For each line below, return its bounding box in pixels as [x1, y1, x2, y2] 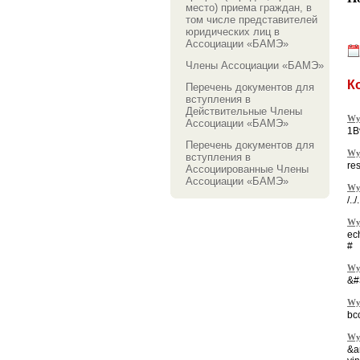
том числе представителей [186, 14, 317, 26]
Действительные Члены [186, 105, 302, 117]
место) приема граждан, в [186, 2, 312, 14]
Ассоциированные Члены [186, 163, 309, 175]
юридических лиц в [186, 26, 280, 38]
